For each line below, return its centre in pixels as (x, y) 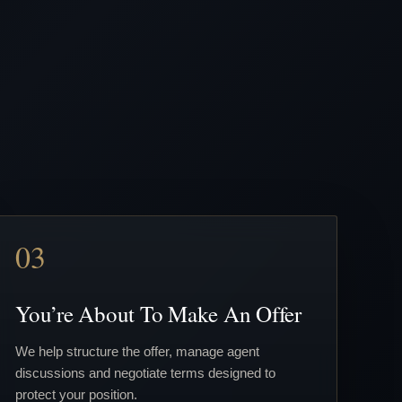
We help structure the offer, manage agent (137, 351)
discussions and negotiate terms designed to (145, 372)
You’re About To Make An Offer (158, 313)
